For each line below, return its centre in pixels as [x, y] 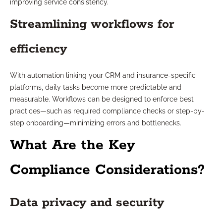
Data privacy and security [87, 203]
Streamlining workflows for [92, 25]
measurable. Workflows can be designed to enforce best [102, 99]
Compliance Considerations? [107, 170]
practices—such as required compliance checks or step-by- [107, 111]
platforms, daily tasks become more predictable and [96, 87]
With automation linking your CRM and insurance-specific [103, 76]
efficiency [38, 49]
